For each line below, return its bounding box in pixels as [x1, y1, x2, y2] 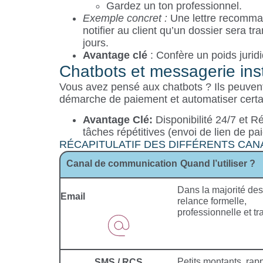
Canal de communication [66, 159, 177, 169]
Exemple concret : [82, 12, 167, 24]
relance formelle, [177, 196, 247, 207]
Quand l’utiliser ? [180, 159, 255, 169]
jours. [82, 36, 109, 49]
